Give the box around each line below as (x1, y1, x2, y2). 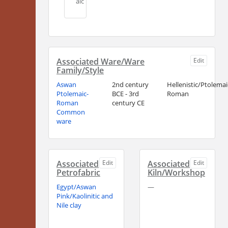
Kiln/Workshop (148, 167, 205, 179)
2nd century (111, 80, 149, 90)
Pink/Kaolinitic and (56, 191, 113, 201)
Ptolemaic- (56, 89, 89, 99)
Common (56, 107, 85, 117)
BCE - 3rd (111, 89, 139, 99)
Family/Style (56, 65, 104, 76)
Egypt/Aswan (56, 182, 96, 192)
